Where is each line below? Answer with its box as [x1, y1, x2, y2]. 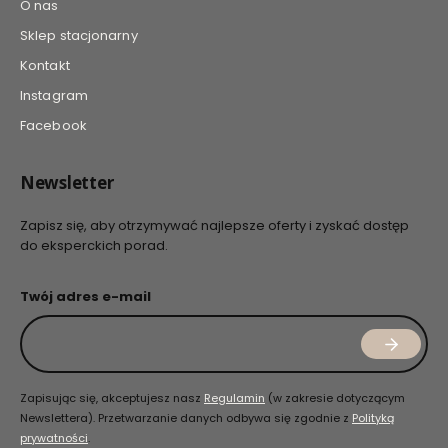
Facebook [20, 116, 87, 136]
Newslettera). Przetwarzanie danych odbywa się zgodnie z [20, 410, 352, 427]
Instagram [20, 86, 88, 106]
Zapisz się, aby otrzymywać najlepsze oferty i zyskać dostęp [20, 216, 409, 236]
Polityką [352, 410, 394, 427]
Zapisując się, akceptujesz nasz [20, 390, 204, 407]
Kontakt [20, 56, 70, 76]
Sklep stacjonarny [20, 26, 138, 46]
